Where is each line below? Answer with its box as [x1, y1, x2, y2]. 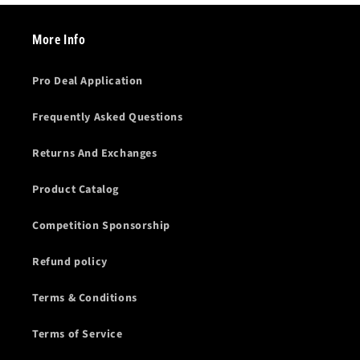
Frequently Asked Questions [32, 109, 183, 125]
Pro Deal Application [32, 73, 143, 89]
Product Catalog [32, 182, 119, 198]
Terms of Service [32, 326, 123, 342]
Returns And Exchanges [32, 145, 157, 162]
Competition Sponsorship [32, 218, 170, 234]
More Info [32, 31, 86, 48]
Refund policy [32, 254, 108, 270]
